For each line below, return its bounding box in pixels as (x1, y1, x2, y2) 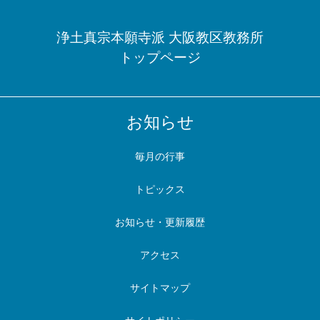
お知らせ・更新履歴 (115, 216, 205, 228)
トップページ (119, 50, 201, 65)
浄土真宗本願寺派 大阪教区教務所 (56, 30, 264, 45)
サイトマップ (130, 282, 190, 294)
